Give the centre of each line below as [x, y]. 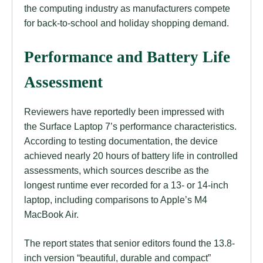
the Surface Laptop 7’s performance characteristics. [130, 127]
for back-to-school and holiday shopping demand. [127, 23]
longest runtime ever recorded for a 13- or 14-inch [126, 185]
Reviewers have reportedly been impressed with [124, 112]
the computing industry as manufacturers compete [127, 9]
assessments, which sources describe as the [117, 171]
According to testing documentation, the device [121, 141]
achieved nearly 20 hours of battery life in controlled [131, 156]
